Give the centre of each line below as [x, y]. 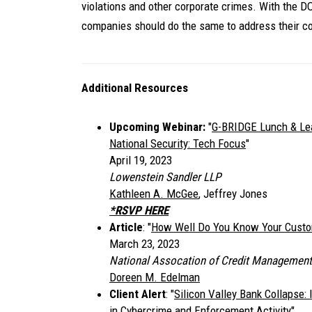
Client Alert [138, 294]
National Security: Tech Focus [178, 144]
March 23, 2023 [145, 244]
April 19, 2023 [141, 161]
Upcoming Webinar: [157, 127]
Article [126, 227]
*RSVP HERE [139, 211]
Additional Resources [135, 88]
